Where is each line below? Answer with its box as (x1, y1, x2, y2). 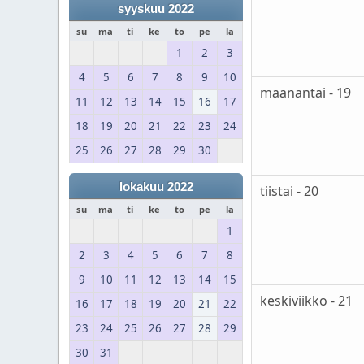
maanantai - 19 (260, 84, 351, 102)
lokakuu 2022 (119, 180, 193, 193)
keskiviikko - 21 (260, 292, 353, 310)
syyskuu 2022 (118, 2, 194, 15)
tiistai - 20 (260, 182, 318, 201)
